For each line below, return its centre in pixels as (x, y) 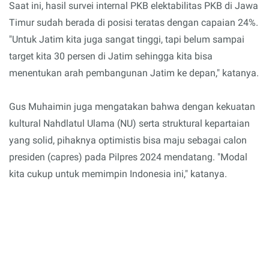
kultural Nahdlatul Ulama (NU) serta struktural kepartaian (129, 123)
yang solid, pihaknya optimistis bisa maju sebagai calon (128, 140)
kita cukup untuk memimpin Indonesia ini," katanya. (118, 174)
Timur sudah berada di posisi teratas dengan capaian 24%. (134, 22)
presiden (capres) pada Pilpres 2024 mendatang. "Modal (128, 157)
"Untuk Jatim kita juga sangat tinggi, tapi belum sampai (127, 39)
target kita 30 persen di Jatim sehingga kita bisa (111, 56)
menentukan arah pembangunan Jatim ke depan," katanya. (134, 73)
